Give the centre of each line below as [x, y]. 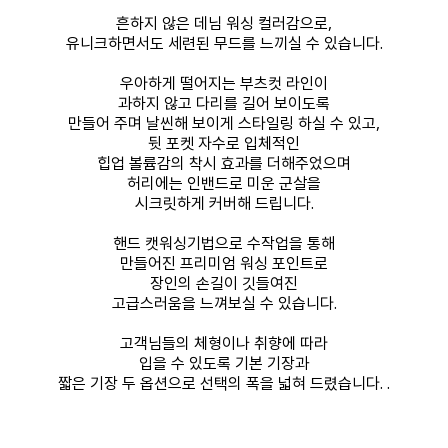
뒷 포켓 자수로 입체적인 [224, 143]
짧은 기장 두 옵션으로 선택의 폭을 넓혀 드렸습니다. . [224, 383]
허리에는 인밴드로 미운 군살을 [224, 183]
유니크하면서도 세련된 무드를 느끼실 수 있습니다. [224, 43]
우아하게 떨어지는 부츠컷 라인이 [224, 83]
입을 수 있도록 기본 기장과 [224, 363]
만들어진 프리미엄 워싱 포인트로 [224, 263]
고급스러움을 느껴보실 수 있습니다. [224, 303]
